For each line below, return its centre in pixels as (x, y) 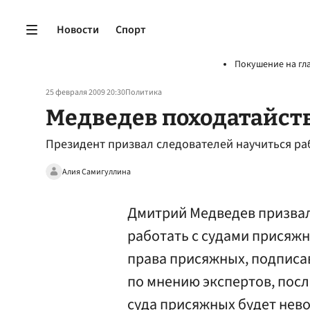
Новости (78, 29)
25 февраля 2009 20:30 (85, 92)
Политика (144, 92)
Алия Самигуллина (97, 172)
